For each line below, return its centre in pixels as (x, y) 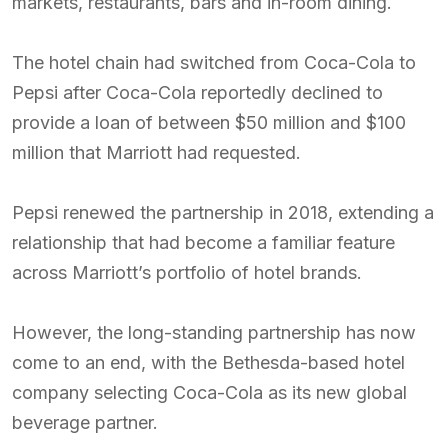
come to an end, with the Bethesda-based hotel (208, 362)
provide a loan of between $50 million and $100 (209, 122)
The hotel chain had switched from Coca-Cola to (214, 62)
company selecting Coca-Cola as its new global (209, 392)
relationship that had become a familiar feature (203, 242)
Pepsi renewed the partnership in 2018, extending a (223, 212)
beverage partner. (85, 422)
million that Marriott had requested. (156, 152)
